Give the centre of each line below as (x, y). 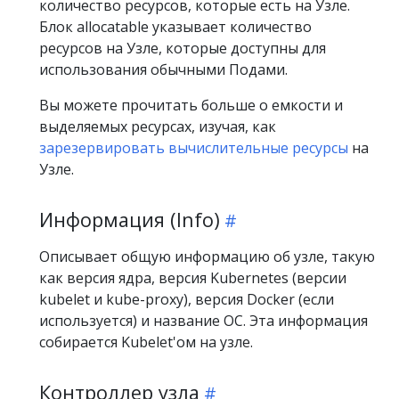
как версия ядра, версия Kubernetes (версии (193, 278)
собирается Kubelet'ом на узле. (146, 342)
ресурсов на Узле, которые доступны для (183, 48)
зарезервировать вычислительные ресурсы (194, 148)
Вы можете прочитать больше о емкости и (191, 105)
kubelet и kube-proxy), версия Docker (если (187, 299)
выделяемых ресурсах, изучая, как (158, 126)
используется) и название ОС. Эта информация (204, 321)
